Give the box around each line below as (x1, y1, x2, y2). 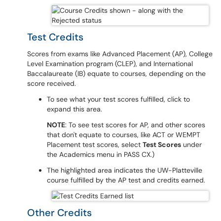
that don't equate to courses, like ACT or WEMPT (47, 130, 200, 139)
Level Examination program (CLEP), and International (27, 59, 193, 68)
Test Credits (27, 31, 83, 43)
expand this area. (47, 105, 102, 113)
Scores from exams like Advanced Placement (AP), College (27, 49, 213, 58)
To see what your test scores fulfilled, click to (47, 95, 190, 104)
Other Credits (27, 206, 92, 219)
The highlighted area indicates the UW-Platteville (47, 166, 202, 175)
